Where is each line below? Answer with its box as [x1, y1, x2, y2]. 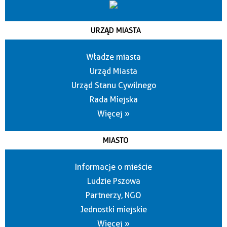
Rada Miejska [89, 95, 138, 105]
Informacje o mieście [75, 162, 152, 172]
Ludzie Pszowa [87, 176, 140, 186]
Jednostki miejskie [80, 205, 147, 215]
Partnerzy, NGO [86, 191, 141, 201]
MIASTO [103, 136, 129, 145]
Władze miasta [86, 52, 141, 62]
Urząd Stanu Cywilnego [71, 81, 156, 91]
